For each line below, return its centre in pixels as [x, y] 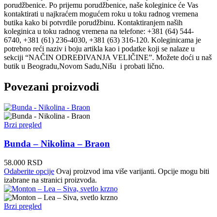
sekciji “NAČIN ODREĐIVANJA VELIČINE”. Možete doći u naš [108, 58]
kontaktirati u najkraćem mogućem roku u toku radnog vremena [101, 14]
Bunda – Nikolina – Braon [57, 143]
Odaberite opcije [29, 171]
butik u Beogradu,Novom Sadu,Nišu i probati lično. [84, 66]
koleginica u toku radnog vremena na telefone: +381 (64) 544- [99, 31]
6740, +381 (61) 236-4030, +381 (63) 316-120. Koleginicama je [102, 40]
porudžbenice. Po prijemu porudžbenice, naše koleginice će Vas [101, 5]
